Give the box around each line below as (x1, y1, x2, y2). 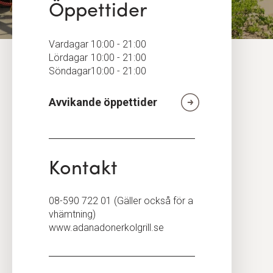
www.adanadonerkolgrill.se (49, 222, 164, 233)
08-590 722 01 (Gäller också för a (49, 195, 193, 207)
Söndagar (49, 65, 91, 77)
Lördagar (49, 52, 88, 63)
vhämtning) (49, 208, 96, 220)
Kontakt (49, 160, 118, 179)
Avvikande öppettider (49, 96, 157, 108)
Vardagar (49, 38, 88, 50)
